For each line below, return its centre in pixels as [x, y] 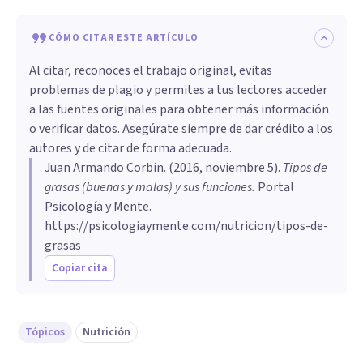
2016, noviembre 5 [224, 167]
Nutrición [107, 332]
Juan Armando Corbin [104, 167]
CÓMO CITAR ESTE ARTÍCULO [124, 37]
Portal [275, 187]
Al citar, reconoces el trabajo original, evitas [151, 70]
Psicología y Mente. [98, 206]
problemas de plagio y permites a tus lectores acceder [178, 90]
